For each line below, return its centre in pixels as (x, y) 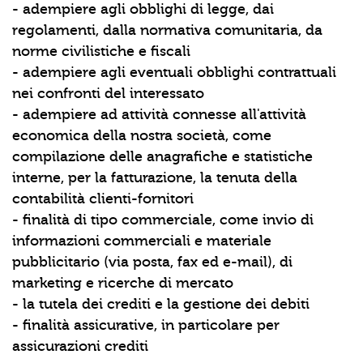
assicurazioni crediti (80, 346)
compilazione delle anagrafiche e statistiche (162, 157)
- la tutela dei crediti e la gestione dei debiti (161, 304)
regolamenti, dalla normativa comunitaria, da (167, 30)
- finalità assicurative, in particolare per (146, 325)
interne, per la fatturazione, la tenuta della (155, 178)
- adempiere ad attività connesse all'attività (159, 115)
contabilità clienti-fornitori (103, 199)
